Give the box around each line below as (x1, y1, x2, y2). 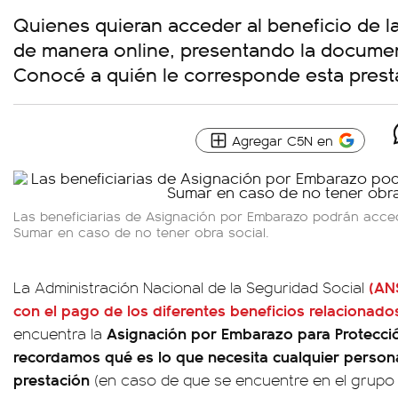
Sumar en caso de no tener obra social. (13, 222, 269, 241)
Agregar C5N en (232, 131, 333, 149)
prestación (13, 368, 90, 390)
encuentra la (13, 322, 107, 344)
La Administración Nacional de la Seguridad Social (13, 276, 369, 298)
